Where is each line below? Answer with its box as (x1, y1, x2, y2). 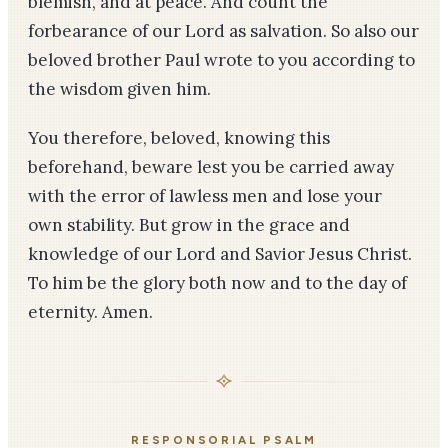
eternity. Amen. (28, 301, 153, 323)
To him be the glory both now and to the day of (28, 272, 407, 294)
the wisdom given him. (28, 78, 211, 100)
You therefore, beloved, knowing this (28, 127, 330, 149)
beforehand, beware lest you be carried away (28, 156, 394, 178)
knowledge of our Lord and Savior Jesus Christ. (28, 243, 412, 265)
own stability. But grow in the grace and (28, 214, 350, 236)
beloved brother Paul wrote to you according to (28, 49, 415, 71)
